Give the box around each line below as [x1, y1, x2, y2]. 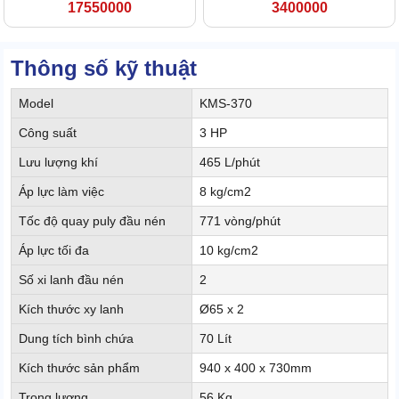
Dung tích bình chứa [19, 331, 134, 346]
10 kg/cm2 [199, 243, 258, 258]
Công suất [19, 126, 77, 141]
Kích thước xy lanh [19, 302, 124, 317]
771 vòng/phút [199, 214, 281, 229]
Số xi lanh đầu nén [19, 273, 124, 288]
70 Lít [199, 331, 232, 346]
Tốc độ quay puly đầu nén [19, 214, 166, 229]
